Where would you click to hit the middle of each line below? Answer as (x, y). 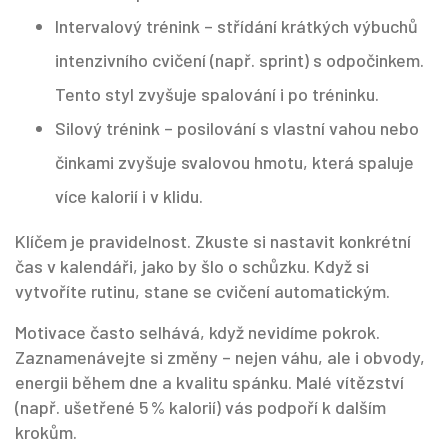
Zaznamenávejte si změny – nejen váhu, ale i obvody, (220, 357)
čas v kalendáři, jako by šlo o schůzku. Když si (192, 266)
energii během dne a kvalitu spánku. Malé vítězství (209, 382)
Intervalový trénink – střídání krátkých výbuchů (236, 26)
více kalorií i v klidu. (129, 196)
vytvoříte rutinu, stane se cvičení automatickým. (202, 291)
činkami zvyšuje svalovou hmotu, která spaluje (234, 162)
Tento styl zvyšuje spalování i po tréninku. (217, 94)
